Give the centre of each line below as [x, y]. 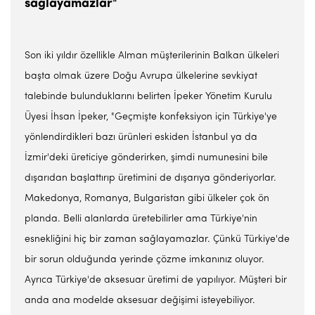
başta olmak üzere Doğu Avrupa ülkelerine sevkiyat [141, 76]
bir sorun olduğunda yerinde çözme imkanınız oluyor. [144, 260]
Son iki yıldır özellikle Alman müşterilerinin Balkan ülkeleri [152, 56]
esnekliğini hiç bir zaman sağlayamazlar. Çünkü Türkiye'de [157, 239]
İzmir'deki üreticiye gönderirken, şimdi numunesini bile [146, 158]
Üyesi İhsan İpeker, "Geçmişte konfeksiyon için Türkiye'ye [151, 117]
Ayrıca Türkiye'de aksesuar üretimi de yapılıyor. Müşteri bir [156, 280]
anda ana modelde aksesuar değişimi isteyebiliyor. [140, 301]
